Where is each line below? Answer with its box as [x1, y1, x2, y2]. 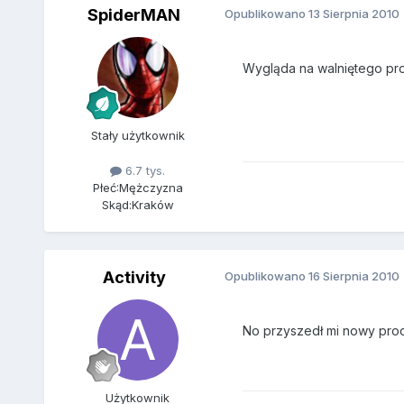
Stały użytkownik [90, 128, 185, 143]
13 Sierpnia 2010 [308, 6, 399, 22]
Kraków [131, 197, 174, 213]
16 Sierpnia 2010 [308, 269, 399, 284]
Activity [102, 268, 166, 288]
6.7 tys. [122, 163, 166, 179]
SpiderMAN [87, 5, 181, 25]
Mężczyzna [118, 180, 183, 196]
